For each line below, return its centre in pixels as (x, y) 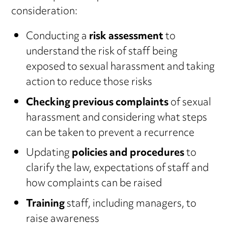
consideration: (45, 12)
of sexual (190, 103)
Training (45, 204)
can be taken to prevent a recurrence (110, 133)
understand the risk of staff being (102, 52)
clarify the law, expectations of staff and (117, 169)
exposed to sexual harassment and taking (120, 68)
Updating (49, 154)
